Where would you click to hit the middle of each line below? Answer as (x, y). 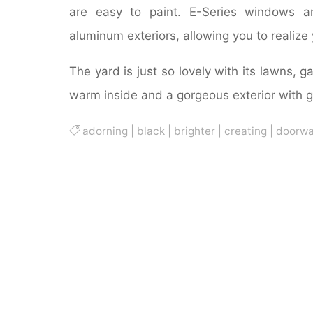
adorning (105, 131)
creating (245, 131)
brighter (194, 131)
